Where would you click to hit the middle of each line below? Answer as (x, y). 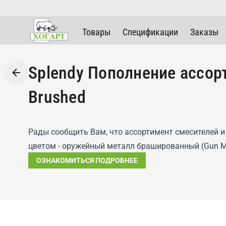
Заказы (205, 32)
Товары (97, 32)
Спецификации (151, 32)
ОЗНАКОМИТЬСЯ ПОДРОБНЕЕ (87, 160)
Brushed (57, 97)
